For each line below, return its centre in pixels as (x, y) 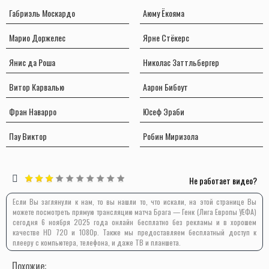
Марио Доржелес (37, 38)
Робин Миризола (170, 136)
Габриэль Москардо (42, 13)
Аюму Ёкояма (163, 13)
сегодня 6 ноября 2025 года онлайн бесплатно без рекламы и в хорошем (134, 222)
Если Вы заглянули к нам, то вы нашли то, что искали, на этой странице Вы (134, 202)
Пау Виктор (28, 136)
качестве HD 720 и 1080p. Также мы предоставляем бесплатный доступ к (134, 232)
